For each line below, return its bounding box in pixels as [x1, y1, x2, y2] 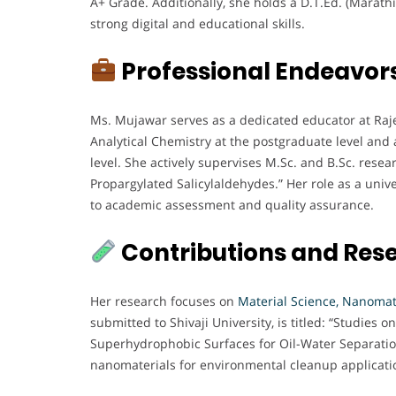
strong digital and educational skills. [90, 14, 305, 32]
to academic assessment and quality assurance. [90, 195, 374, 213]
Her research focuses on [90, 292, 238, 309]
